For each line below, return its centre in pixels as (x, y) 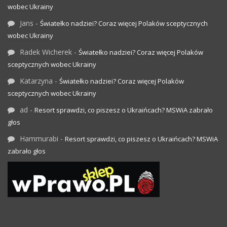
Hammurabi (39, 139)
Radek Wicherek (46, 52)
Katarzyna (36, 81)
